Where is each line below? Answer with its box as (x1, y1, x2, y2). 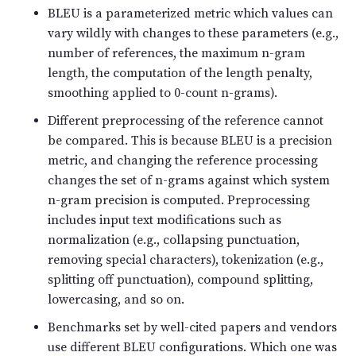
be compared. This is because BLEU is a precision (48, 133, 332, 149)
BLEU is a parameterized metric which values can (48, 6, 333, 22)
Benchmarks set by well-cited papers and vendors (48, 319, 337, 336)
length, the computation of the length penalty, (48, 65, 312, 82)
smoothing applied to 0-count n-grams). (48, 85, 277, 102)
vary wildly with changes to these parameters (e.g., (48, 25, 339, 42)
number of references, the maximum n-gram (48, 45, 305, 62)
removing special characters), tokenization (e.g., (48, 252, 323, 269)
